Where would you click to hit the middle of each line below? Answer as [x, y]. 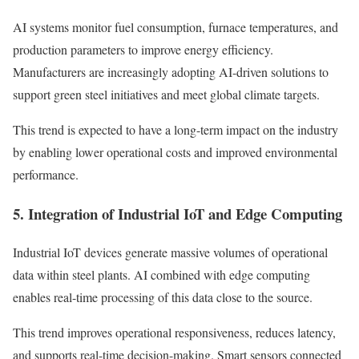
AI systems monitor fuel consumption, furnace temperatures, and [175, 26]
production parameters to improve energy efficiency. [143, 49]
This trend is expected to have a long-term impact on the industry [175, 129]
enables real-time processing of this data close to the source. [163, 297]
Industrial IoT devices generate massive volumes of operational [170, 252]
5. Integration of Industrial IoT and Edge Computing [177, 213]
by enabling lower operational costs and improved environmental [175, 151]
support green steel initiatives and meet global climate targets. [166, 94]
